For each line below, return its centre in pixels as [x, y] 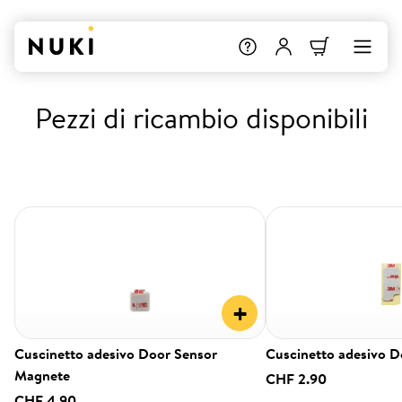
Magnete [42, 375]
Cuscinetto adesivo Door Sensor [116, 354]
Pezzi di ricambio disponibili [201, 118]
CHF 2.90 [296, 379]
